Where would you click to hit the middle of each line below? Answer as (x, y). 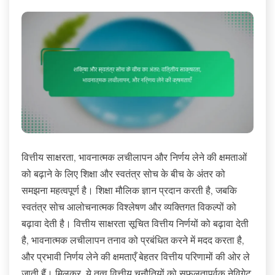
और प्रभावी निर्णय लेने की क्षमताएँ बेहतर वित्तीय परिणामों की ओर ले (136, 257)
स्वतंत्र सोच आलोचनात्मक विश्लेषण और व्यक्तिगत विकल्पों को (129, 207)
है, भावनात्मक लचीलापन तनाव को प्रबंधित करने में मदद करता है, (133, 240)
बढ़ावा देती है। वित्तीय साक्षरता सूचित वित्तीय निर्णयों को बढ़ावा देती (135, 224)
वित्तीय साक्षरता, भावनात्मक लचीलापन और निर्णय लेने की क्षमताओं (134, 157)
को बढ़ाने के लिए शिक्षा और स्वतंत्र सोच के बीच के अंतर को (123, 174)
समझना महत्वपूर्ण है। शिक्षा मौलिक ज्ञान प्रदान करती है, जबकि (129, 191)
